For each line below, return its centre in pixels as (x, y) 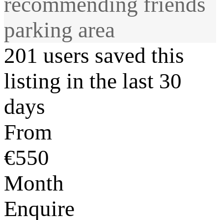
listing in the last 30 (93, 81)
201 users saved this (94, 55)
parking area (59, 30)
